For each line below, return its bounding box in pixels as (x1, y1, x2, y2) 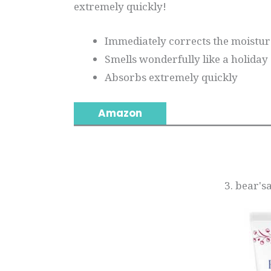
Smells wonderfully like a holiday (105, 52, 268, 67)
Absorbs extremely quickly (105, 70, 238, 85)
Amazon (98, 105, 142, 120)
